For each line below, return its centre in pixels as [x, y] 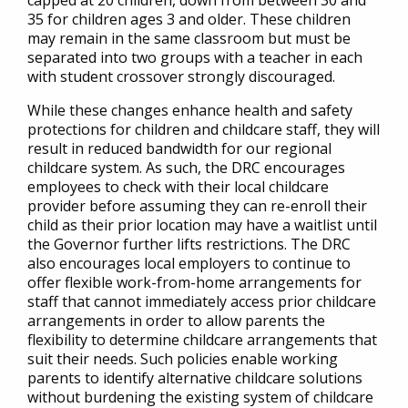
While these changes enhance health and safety [190, 110]
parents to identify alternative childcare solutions [195, 378]
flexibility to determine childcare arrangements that [202, 340]
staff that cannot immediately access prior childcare [202, 301]
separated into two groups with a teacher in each [195, 57]
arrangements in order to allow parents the [176, 321]
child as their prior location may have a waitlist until [202, 225]
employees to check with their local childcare [178, 187]
